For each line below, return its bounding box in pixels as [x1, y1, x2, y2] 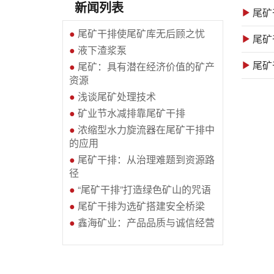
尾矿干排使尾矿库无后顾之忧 [78, 26, 205, 40]
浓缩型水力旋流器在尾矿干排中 [78, 122, 215, 136]
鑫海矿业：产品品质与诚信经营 [78, 215, 215, 229]
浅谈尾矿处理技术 [78, 89, 156, 103]
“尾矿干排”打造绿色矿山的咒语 [78, 182, 211, 196]
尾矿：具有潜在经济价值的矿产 [78, 59, 215, 73]
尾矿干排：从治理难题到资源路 [78, 152, 215, 166]
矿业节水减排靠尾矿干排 [78, 105, 185, 120]
